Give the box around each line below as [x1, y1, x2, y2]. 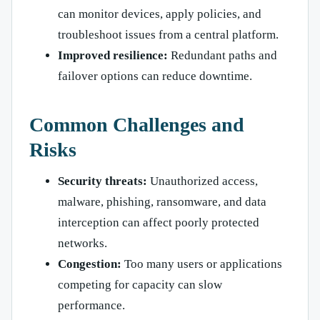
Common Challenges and [29, 114, 244, 136]
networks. [58, 236, 107, 251]
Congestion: [58, 257, 121, 271]
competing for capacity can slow [58, 278, 222, 292]
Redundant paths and [168, 49, 277, 63]
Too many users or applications [121, 257, 282, 271]
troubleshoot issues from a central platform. [58, 28, 279, 42]
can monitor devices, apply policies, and [58, 7, 261, 21]
